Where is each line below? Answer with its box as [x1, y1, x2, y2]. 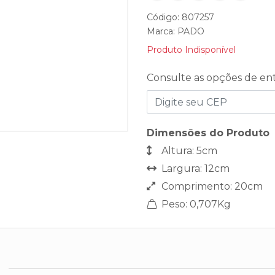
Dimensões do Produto [147, 127, 269, 139]
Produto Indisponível [147, 44, 236, 55]
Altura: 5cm [159, 145, 217, 157]
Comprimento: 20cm [159, 180, 263, 192]
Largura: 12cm [159, 163, 230, 174]
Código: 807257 [147, 12, 214, 23]
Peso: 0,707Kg [159, 198, 231, 210]
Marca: [147, 26, 177, 37]
